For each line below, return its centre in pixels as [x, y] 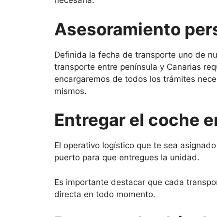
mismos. [70, 91]
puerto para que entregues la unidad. [127, 158]
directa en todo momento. [105, 194]
